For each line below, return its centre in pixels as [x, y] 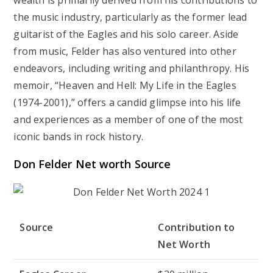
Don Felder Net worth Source [92, 164]
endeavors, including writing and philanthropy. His [132, 68]
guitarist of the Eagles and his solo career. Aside [126, 34]
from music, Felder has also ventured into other [125, 51]
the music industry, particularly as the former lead [130, 17]
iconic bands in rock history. [79, 136]
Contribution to [197, 227]
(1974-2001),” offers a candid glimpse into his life [127, 102]
